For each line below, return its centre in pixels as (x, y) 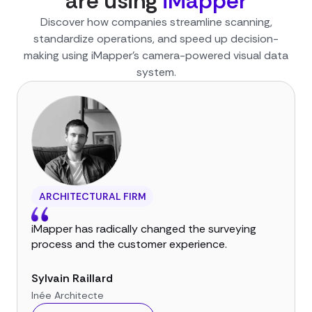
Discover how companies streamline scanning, (156, 22)
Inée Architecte (68, 296)
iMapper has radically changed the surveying (144, 229)
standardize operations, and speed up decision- (156, 39)
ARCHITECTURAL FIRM (92, 196)
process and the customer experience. (129, 244)
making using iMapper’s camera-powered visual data (156, 56)
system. (156, 72)
